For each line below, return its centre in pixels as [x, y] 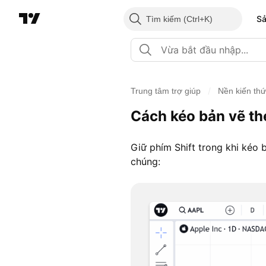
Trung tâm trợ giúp [166, 91]
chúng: [145, 162]
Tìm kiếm [163, 19]
